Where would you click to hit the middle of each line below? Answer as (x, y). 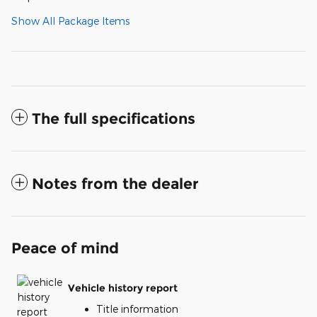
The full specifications (114, 119)
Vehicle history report (123, 288)
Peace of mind (65, 248)
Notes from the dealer (115, 184)
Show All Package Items (70, 21)
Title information (137, 309)
